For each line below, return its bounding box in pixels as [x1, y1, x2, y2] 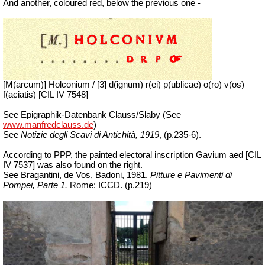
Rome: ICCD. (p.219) [70, 180, 152, 190]
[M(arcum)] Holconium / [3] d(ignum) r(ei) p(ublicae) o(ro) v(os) [3, 80, 244, 90]
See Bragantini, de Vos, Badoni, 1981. [3, 170, 150, 180]
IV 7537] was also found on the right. [3, 160, 143, 170]
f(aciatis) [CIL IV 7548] [3, 90, 88, 100]
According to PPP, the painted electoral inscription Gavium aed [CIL [3, 150, 261, 160]
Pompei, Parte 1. [3, 180, 67, 190]
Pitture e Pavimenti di [150, 170, 232, 180]
